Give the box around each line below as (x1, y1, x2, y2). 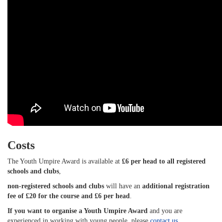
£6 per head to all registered (122, 158, 206, 165)
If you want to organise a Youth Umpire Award (7, 207, 150, 215)
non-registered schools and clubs (7, 182, 104, 190)
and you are (150, 207, 182, 215)
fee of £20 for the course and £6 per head (7, 192, 130, 200)
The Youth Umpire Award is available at (7, 158, 122, 165)
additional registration (142, 182, 210, 190)
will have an (104, 182, 142, 190)
